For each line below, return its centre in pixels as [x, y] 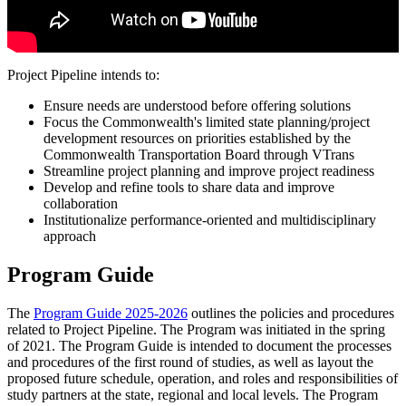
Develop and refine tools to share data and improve [189, 187]
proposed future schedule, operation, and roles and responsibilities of [203, 378]
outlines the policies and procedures [291, 313]
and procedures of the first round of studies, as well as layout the [190, 362]
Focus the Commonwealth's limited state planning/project [207, 121]
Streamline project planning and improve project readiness [209, 170]
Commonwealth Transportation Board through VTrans [199, 154]
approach [70, 236]
